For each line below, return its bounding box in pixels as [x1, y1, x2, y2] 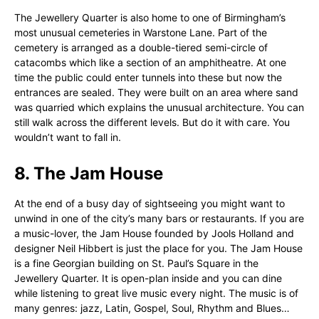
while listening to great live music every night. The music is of [14, 287, 298, 299]
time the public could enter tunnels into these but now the [14, 71, 282, 83]
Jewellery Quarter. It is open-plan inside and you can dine [14, 272, 282, 284]
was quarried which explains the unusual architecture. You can [14, 101, 304, 113]
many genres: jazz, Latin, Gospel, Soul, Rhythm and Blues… [14, 302, 290, 314]
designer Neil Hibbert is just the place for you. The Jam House [14, 242, 303, 254]
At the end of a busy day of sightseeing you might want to [14, 197, 285, 209]
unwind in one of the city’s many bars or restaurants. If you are [14, 212, 304, 224]
